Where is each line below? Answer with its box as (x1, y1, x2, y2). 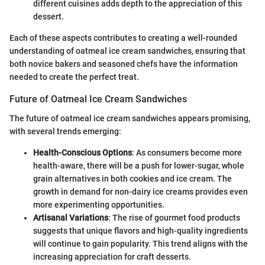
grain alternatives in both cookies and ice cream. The (33, 173, 232, 183)
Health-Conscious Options (33, 147, 132, 157)
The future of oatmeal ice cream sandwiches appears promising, (9, 113, 250, 123)
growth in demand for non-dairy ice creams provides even (33, 186, 248, 196)
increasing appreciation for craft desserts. (33, 251, 191, 261)
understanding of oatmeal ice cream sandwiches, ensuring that (9, 46, 245, 56)
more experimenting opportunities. (33, 199, 164, 209)
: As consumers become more (132, 147, 242, 157)
